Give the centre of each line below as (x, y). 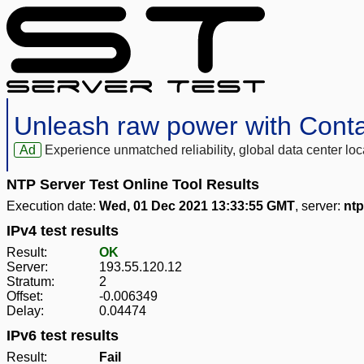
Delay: (25, 311)
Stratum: (30, 282)
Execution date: (53, 206)
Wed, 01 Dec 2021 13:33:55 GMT (197, 206)
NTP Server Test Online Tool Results (133, 185)
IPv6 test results (63, 336)
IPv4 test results (63, 231)
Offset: (25, 297)
